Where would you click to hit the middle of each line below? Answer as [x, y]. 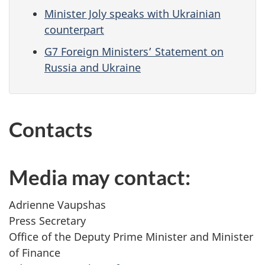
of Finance [35, 252]
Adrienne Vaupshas [57, 204]
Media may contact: [100, 177]
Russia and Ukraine [93, 67]
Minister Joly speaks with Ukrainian [132, 13]
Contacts [51, 129]
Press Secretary [47, 220]
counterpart [74, 29]
